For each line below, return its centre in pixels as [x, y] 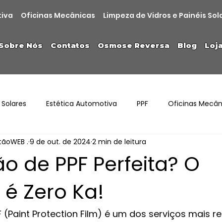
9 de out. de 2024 [60, 142]
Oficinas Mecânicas [58, 16]
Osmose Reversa [133, 46]
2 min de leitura [119, 142]
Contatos [70, 46]
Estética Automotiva [82, 104]
